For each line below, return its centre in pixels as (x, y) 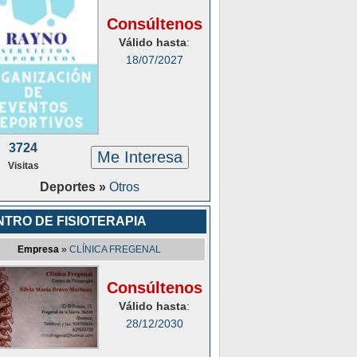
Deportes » (74, 187)
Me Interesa (139, 157)
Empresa (38, 249)
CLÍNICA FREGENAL (115, 249)
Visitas (23, 166)
